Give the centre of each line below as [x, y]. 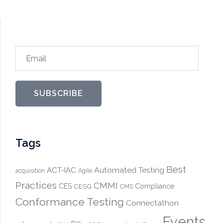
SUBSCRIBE [58, 94]
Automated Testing [129, 170]
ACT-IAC [61, 170]
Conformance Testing [70, 202]
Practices [36, 185]
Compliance [155, 186]
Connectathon [152, 203]
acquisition [30, 171]
